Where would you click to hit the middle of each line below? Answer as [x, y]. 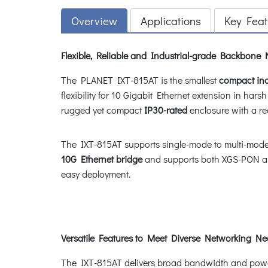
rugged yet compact [103, 109]
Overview [94, 20]
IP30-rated [166, 109]
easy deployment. [96, 173]
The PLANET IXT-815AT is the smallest [139, 80]
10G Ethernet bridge [102, 159]
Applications [171, 20]
